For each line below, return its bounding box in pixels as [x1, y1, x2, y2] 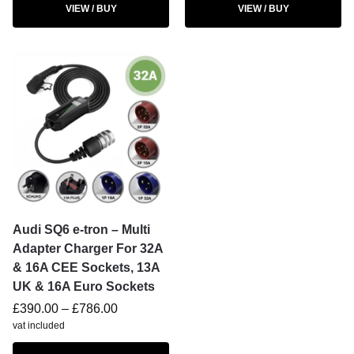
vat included [13, 320, 65, 331]
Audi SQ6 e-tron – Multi [13, 223, 150, 236]
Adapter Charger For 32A [13, 242, 163, 255]
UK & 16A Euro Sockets [13, 280, 155, 293]
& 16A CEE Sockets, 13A [13, 261, 160, 274]
